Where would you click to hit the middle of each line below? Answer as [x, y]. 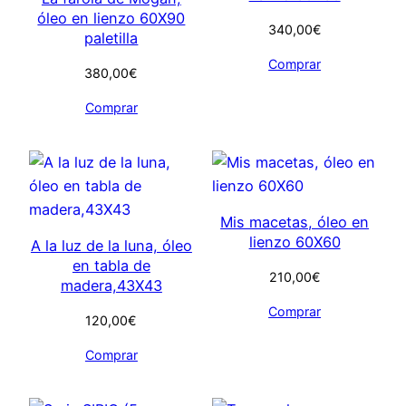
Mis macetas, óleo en [295, 222]
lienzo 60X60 [295, 242]
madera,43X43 [111, 286]
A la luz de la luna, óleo [111, 246]
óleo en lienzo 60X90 [111, 19]
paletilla [111, 39]
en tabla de [111, 266]
